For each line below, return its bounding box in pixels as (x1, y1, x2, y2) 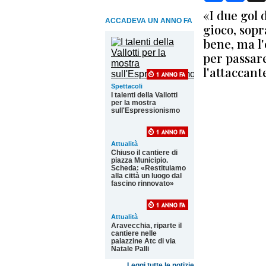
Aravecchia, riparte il (111, 221, 182, 230)
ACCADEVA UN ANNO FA (105, 17, 192, 25)
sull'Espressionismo (111, 106, 180, 115)
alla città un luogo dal (111, 172, 182, 180)
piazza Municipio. (111, 156, 168, 164)
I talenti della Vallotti (111, 91, 178, 99)
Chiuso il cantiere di (111, 148, 178, 157)
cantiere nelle (111, 229, 157, 237)
